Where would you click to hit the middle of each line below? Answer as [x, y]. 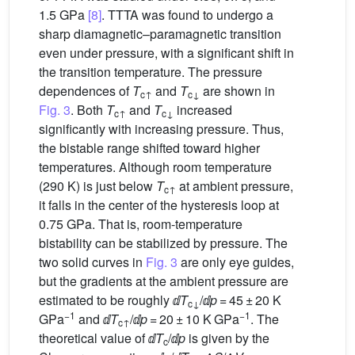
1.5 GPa [63, 15]
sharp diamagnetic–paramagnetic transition [160, 34]
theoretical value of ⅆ [97, 338]
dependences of [86, 91]
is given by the [227, 338]
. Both [88, 110]
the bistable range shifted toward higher [149, 148]
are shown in [237, 91]
